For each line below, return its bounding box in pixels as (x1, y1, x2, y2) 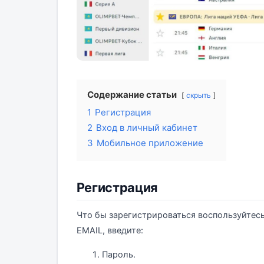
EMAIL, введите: (76, 225, 143, 236)
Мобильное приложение (96, 137, 203, 148)
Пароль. (102, 249, 136, 260)
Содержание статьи (87, 88, 177, 100)
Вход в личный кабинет (95, 121, 197, 133)
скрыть (186, 90, 211, 100)
